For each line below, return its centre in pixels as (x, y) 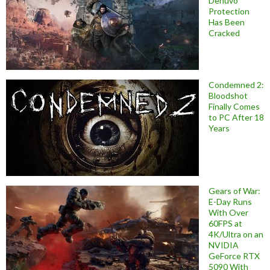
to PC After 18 (236, 117)
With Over (228, 212)
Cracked (224, 33)
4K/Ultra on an (236, 234)
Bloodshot (228, 95)
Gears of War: (234, 190)
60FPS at (225, 223)
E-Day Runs (230, 201)
